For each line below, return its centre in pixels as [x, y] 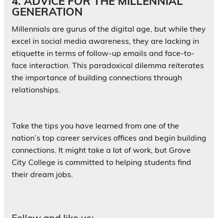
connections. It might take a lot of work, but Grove [101, 150]
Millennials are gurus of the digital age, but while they [109, 29]
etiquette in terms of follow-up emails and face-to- [103, 53]
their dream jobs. [42, 174]
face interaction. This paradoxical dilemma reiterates [108, 65]
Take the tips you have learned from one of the [95, 126]
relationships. [36, 90]
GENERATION [47, 12]
